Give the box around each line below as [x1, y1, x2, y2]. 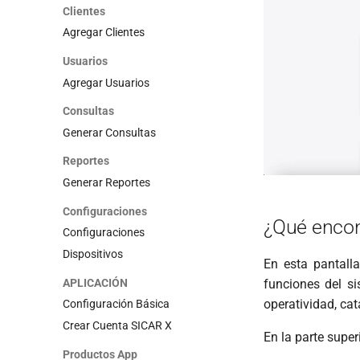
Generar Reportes [63, 176, 150, 189]
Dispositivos [63, 247, 123, 260]
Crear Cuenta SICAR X [63, 319, 172, 332]
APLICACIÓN [63, 276, 128, 289]
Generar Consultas [63, 125, 156, 139]
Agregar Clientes [63, 26, 145, 39]
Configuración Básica [63, 297, 170, 311]
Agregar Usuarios [63, 76, 149, 89]
